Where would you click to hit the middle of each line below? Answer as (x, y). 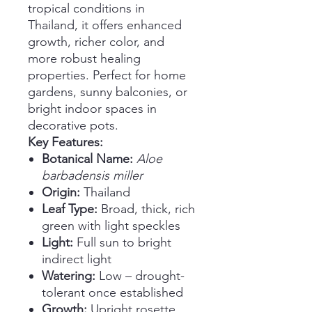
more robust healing (84, 59)
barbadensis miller (92, 176)
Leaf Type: (70, 209)
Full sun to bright (122, 243)
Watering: (69, 276)
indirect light (77, 259)
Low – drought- (140, 276)
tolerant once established (112, 293)
